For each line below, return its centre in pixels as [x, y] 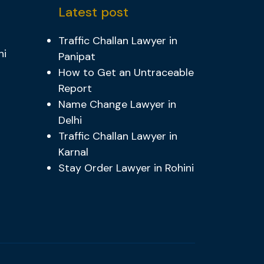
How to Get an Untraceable [126, 73]
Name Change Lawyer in [117, 105]
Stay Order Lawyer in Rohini [126, 168]
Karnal [73, 152]
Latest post [93, 12]
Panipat [77, 57]
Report [75, 89]
